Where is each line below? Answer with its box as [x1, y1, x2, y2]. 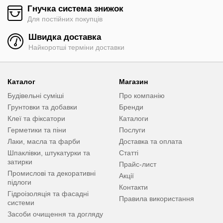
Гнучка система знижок [27, 3, 123, 13]
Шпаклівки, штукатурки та [7, 148, 90, 157]
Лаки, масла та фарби [7, 137, 80, 145]
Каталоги [119, 114, 148, 122]
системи [7, 198, 34, 207]
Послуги [119, 125, 145, 134]
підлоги [7, 178, 31, 186]
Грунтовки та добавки [7, 103, 77, 111]
